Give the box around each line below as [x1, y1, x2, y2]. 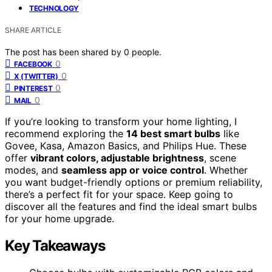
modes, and [5, 163, 61, 176]
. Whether [204, 163, 248, 176]
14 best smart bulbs [126, 127, 220, 140]
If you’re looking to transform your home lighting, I [5, 115, 237, 127]
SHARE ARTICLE [5, 25, 61, 35]
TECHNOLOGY [29, 3, 79, 13]
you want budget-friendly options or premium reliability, [5, 175, 262, 188]
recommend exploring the [5, 127, 126, 140]
